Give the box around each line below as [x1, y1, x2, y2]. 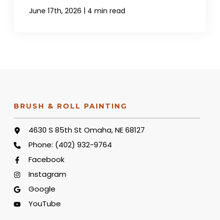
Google [28, 184, 56, 194]
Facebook [28, 154, 65, 165]
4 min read [87, 6, 126, 16]
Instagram [28, 169, 67, 180]
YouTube [28, 198, 61, 209]
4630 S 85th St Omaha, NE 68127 [28, 125, 145, 136]
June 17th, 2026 [29, 6, 82, 16]
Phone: [28, 139, 55, 150]
